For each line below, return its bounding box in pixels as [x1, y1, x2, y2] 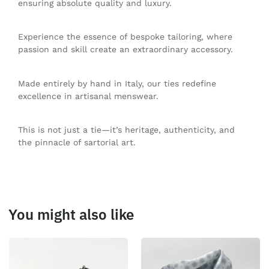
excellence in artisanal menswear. [18, 91, 159, 101]
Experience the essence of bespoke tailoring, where [18, 32, 232, 42]
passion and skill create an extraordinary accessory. [18, 44, 233, 55]
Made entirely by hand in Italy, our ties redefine [18, 78, 216, 88]
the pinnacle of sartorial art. [18, 138, 136, 148]
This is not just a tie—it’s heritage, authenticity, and [18, 125, 235, 135]
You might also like [8, 204, 134, 224]
